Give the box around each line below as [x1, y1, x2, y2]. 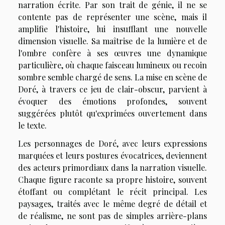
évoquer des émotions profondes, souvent [18, 95, 207, 106]
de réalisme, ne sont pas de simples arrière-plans [18, 210, 207, 221]
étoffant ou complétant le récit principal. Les [18, 186, 207, 197]
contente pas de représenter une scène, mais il [18, 11, 207, 22]
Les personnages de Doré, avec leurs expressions [18, 138, 207, 149]
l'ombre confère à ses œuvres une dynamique [18, 47, 207, 58]
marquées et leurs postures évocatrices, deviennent [18, 150, 207, 161]
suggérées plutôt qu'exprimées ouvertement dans [18, 107, 207, 119]
